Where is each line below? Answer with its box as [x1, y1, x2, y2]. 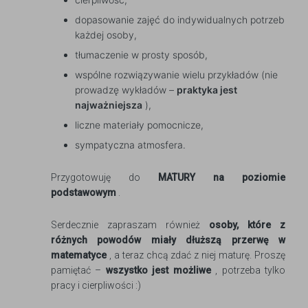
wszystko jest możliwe [105, 265, 211, 276]
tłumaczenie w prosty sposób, [75, 49, 208, 60]
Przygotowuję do [51, 172, 158, 183]
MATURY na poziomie [158, 172, 285, 183]
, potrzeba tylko [210, 265, 286, 276]
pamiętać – [51, 265, 106, 276]
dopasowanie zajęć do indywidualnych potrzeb [75, 14, 285, 25]
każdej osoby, [75, 29, 137, 41]
